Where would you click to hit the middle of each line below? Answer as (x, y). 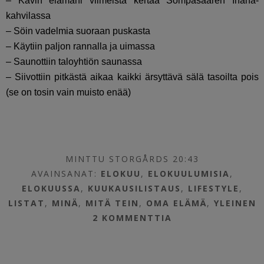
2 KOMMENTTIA (133, 218)
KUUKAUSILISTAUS (135, 189)
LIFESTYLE (214, 189)
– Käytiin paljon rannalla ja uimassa (80, 47)
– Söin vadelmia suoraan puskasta (78, 31)
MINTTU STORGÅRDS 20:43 (133, 159)
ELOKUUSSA (52, 189)
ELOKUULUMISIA (189, 174)
